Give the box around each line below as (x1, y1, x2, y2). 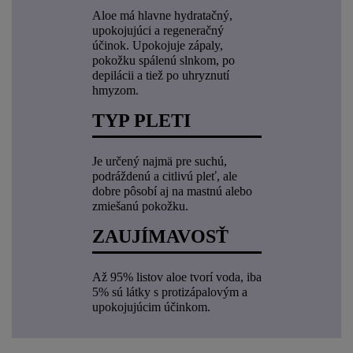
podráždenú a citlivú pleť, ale (91, 169, 237, 184)
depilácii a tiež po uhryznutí (91, 69, 229, 83)
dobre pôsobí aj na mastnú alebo (91, 184, 252, 199)
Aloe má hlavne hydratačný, (91, 9, 232, 23)
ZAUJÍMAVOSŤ (91, 226, 229, 247)
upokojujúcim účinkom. (91, 300, 210, 314)
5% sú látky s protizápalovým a (91, 285, 247, 299)
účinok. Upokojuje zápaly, (91, 39, 223, 53)
